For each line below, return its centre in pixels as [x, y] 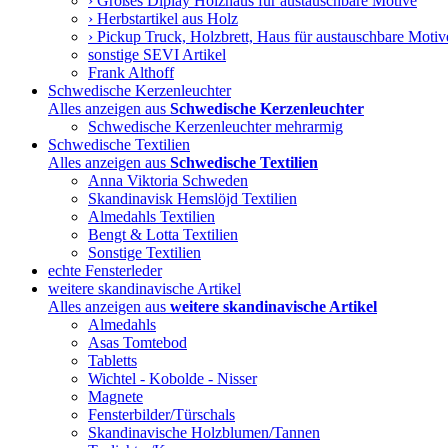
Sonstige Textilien [144, 252]
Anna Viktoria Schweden [168, 180]
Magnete [115, 396]
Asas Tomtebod [137, 342]
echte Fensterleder [105, 270]
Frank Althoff [131, 72]
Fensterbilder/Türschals [161, 414]
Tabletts [112, 360]
